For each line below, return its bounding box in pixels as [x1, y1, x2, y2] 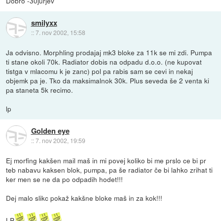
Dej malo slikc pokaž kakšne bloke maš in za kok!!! [6, 192, 163, 203]
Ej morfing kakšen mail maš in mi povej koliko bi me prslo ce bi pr [6, 155, 207, 165]
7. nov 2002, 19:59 [35, 136, 85, 145]
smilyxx [31, 17, 57, 29]
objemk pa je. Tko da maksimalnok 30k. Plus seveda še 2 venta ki [6, 75, 210, 85]
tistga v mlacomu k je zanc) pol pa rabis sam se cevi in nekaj [6, 66, 193, 76]
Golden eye [31, 125, 70, 137]
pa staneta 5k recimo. [6, 84, 74, 95]
